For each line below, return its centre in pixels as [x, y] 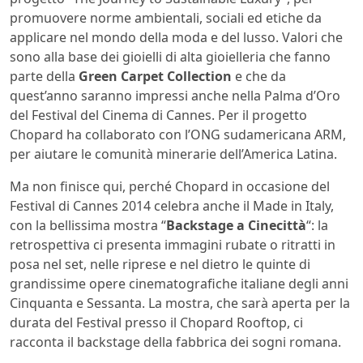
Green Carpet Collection [155, 77]
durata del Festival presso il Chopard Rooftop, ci [156, 323]
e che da [259, 77]
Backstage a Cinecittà [236, 226]
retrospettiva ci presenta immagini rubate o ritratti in [173, 245]
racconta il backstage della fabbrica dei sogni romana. [175, 342]
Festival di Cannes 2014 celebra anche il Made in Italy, [172, 206]
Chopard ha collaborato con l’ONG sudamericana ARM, [178, 135]
